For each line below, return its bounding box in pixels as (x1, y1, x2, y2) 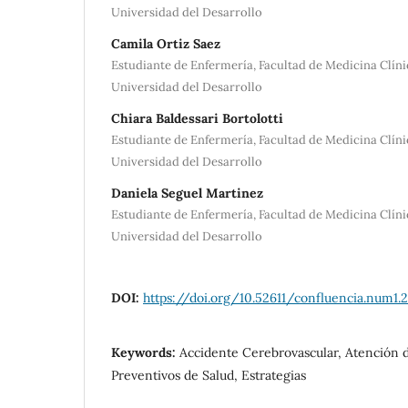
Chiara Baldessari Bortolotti (111, 109, 283, 127)
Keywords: (111, 343, 179, 361)
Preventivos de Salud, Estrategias (111, 366, 306, 383)
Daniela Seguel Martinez (111, 184, 263, 201)
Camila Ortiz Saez (111, 35, 220, 52)
